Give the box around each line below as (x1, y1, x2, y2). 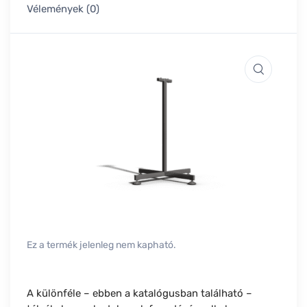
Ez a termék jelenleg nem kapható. (27, 239, 176, 251)
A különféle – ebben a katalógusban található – (27, 287, 252, 300)
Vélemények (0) (27, 3, 99, 16)
